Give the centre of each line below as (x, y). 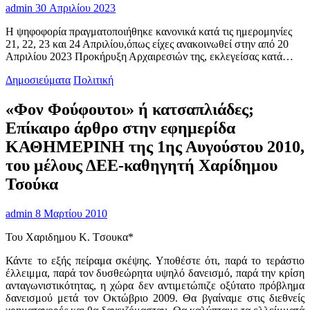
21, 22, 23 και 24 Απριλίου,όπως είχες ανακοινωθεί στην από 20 (147, 44)
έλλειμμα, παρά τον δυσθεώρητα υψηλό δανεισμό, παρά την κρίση (155, 273)
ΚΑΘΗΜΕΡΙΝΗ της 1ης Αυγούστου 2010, (155, 146)
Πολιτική (93, 80)
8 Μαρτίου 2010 (70, 213)
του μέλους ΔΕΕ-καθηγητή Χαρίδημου (142, 165)
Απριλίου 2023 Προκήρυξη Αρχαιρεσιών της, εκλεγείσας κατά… (149, 57)
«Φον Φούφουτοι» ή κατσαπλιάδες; (130, 109)
